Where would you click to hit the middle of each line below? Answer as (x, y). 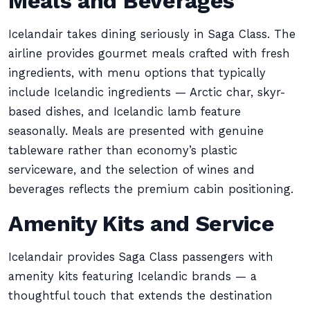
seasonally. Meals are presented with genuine (136, 131)
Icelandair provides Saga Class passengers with (141, 257)
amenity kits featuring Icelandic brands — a (133, 276)
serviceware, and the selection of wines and (131, 170)
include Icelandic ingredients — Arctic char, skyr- (147, 92)
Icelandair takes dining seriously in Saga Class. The (152, 34)
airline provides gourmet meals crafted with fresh (149, 54)
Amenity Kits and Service (142, 224)
